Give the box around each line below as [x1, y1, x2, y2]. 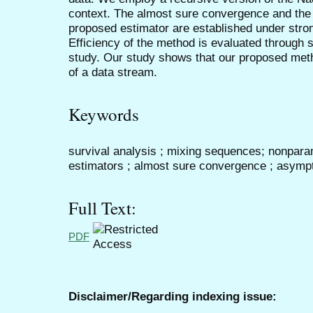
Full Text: [68, 196, 136, 220]
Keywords [68, 103, 139, 126]
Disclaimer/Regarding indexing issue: [68, 289, 277, 303]
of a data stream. [68, 64, 157, 79]
